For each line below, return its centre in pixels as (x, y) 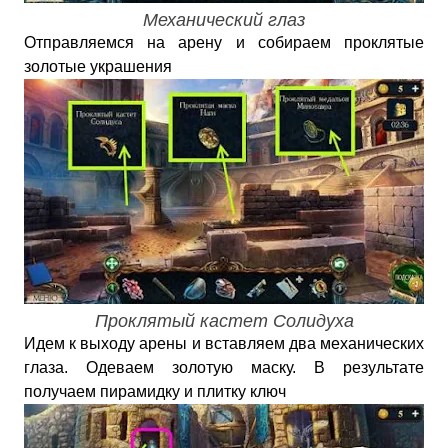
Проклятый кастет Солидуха (224, 321)
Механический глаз (224, 20)
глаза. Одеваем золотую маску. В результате (224, 367)
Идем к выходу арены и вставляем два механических (224, 343)
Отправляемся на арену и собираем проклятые (224, 42)
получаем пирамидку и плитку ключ (155, 391)
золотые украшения (98, 66)
